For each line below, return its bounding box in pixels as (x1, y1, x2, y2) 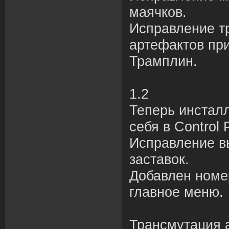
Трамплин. (129, 54, 197, 69)
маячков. (129, 5, 187, 20)
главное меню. (129, 185, 223, 200)
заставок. (129, 152, 189, 167)
